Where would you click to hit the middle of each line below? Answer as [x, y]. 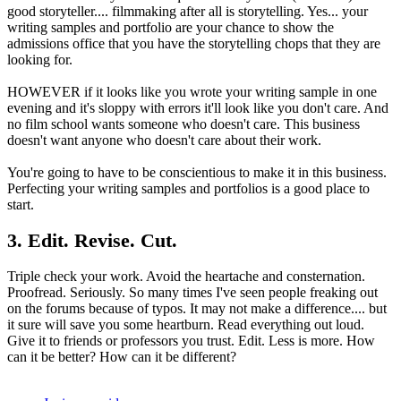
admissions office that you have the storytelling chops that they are [194, 43]
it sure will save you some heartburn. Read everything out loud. [186, 324]
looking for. [40, 59]
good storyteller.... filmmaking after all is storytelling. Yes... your [188, 11]
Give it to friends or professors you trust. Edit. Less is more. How [191, 340]
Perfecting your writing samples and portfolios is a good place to [188, 188]
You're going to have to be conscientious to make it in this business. [197, 172]
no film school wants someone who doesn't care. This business [183, 124]
